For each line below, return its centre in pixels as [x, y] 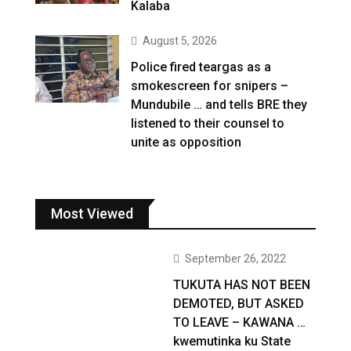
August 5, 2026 [180, 41]
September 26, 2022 [236, 259]
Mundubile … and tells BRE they [219, 105]
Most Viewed [92, 214]
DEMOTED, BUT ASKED [239, 304]
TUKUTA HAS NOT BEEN [242, 285]
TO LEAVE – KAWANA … [240, 323]
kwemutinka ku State [232, 342]
